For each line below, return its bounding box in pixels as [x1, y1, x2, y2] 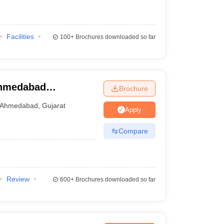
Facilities [6, 32, 34, 40]
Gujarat [42, 101, 66, 109]
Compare [118, 126, 148, 135]
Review [6, 175, 29, 183]
